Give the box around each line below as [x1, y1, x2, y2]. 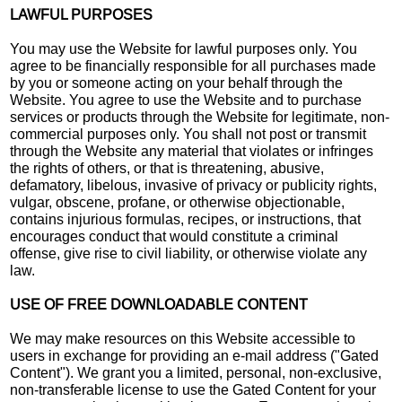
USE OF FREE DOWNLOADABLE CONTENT [10, 296, 309, 312]
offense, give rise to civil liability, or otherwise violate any [10, 245, 368, 261]
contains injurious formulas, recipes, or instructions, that [10, 211, 362, 227]
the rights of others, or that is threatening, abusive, [10, 160, 325, 176]
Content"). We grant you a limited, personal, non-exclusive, [10, 364, 382, 380]
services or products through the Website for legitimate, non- [10, 109, 390, 125]
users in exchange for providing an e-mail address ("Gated [10, 347, 380, 363]
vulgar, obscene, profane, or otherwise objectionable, [10, 194, 345, 210]
